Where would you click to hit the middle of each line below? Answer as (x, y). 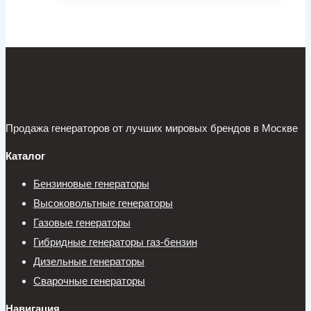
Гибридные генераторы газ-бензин (115, 242)
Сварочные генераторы (89, 281)
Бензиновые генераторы (91, 184)
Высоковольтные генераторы (103, 203)
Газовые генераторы (82, 223)
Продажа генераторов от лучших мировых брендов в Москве (152, 128)
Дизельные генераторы (89, 262)
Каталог (25, 156)
